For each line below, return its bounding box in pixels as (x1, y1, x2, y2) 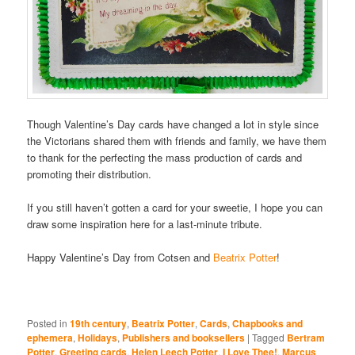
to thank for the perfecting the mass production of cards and (27, 150, 303, 166)
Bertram (287, 330, 326, 345)
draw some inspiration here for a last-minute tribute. (27, 216, 263, 232)
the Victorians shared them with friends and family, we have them (27, 133, 327, 149)
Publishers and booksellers (122, 330, 246, 345)
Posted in (27, 315, 68, 330)
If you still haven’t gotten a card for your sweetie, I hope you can (27, 200, 323, 216)
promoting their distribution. (27, 166, 152, 182)
